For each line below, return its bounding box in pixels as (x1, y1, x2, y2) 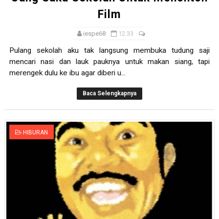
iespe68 (83, 30, 106, 38)
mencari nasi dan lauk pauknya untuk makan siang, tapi (9, 57, 210, 66)
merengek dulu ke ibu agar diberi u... (9, 68, 126, 78)
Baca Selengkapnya (82, 90, 136, 97)
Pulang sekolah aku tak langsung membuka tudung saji (9, 46, 210, 55)
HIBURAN (22, 129, 48, 136)
